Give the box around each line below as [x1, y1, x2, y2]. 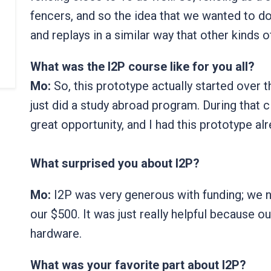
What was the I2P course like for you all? [30, 59, 255, 74]
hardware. [30, 226, 82, 241]
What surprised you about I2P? [30, 156, 200, 171]
